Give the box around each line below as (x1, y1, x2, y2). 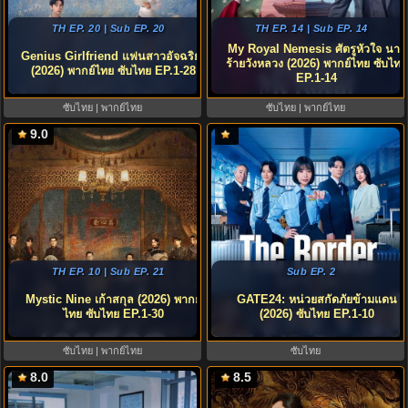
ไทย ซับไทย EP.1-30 (63, 308, 164, 321)
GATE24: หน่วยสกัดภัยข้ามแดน (236, 293, 397, 306)
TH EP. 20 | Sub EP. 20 (51, 23, 165, 34)
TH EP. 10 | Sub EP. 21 (51, 266, 165, 277)
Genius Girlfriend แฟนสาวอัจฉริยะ (20, 50, 207, 63)
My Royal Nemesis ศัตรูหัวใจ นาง (228, 43, 405, 56)
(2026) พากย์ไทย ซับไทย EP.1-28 (31, 65, 196, 77)
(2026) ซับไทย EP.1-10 (259, 308, 374, 321)
